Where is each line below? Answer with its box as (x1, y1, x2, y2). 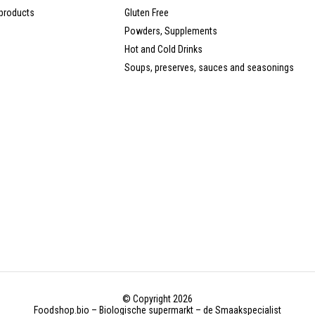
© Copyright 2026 (122, 293, 193, 305)
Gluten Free (124, 7, 169, 19)
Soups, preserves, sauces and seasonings (124, 62, 295, 74)
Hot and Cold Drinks (124, 44, 203, 56)
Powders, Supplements (124, 25, 218, 37)
